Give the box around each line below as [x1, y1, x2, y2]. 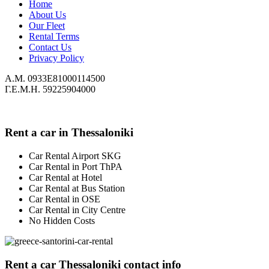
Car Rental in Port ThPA [29, 162, 122, 172]
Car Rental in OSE [29, 194, 100, 205]
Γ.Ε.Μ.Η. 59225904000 [5, 83, 95, 94]
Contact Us [29, 41, 71, 52]
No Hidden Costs [29, 216, 95, 226]
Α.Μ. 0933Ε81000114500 [5, 73, 105, 83]
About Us [29, 9, 66, 20]
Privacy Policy [29, 52, 84, 63]
